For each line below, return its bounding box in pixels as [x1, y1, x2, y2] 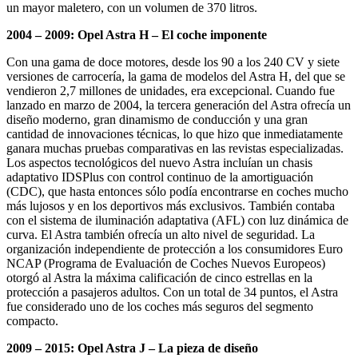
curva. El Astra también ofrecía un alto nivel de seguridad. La [6, 227, 315, 241]
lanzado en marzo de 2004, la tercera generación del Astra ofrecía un [6, 97, 351, 112]
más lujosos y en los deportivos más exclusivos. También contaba [6, 198, 335, 213]
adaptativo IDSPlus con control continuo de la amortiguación [6, 169, 313, 184]
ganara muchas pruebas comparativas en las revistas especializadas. [6, 141, 344, 155]
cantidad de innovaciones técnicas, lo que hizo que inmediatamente [6, 126, 343, 141]
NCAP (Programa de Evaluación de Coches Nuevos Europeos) [6, 256, 325, 270]
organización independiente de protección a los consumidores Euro [6, 241, 343, 256]
